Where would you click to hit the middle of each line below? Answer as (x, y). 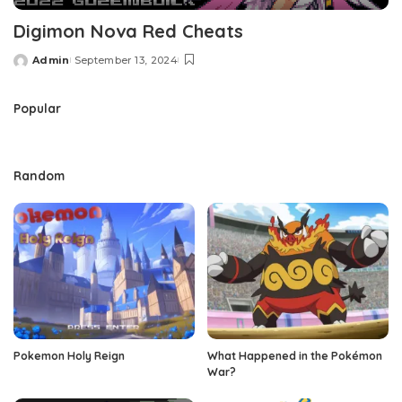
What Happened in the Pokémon (295, 355)
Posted (34, 67)
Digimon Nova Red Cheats (128, 31)
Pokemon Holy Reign (69, 355)
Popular (37, 109)
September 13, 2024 (126, 61)
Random (39, 176)
